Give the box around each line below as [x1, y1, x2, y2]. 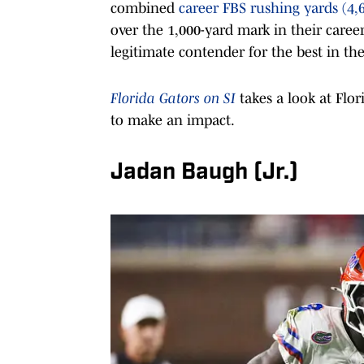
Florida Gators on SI [110, 89, 236, 106]
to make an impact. [110, 111, 235, 128]
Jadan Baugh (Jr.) [110, 161, 298, 184]
